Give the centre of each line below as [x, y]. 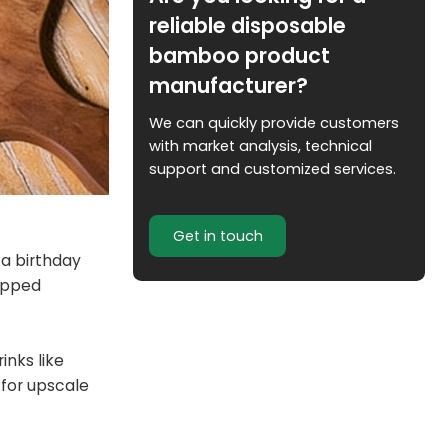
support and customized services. [273, 169]
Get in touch [217, 236]
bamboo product [240, 55]
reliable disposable [248, 25]
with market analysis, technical [261, 146]
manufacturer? [229, 85]
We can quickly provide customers [274, 123]
